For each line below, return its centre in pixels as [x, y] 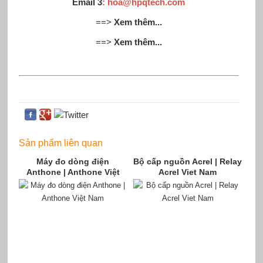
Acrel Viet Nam [188, 172]
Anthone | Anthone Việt [73, 172]
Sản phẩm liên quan [60, 143]
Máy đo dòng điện [73, 161]
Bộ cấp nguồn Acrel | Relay [188, 161]
